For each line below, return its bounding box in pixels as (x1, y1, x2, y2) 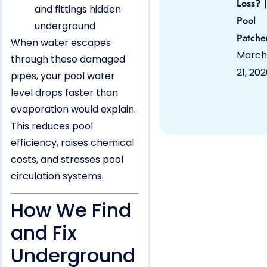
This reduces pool (11, 119, 93, 133)
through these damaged (11, 52, 125, 66)
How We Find (11, 196, 131, 223)
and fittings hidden (35, 2, 121, 16)
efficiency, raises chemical (11, 135, 134, 150)
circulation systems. (11, 169, 104, 183)
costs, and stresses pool (11, 152, 123, 166)
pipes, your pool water (11, 69, 115, 83)
